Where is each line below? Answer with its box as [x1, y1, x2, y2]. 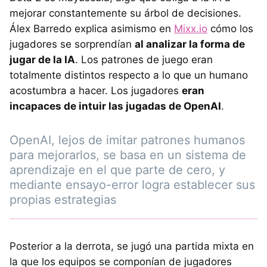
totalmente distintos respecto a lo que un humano [10, 69, 248, 82]
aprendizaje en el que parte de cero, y [10, 163, 225, 178]
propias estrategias [10, 193, 116, 207]
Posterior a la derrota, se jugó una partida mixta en [10, 240, 254, 253]
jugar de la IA [10, 54, 75, 66]
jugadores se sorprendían [10, 38, 135, 51]
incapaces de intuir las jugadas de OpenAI [10, 100, 221, 113]
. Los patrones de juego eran [75, 54, 213, 66]
